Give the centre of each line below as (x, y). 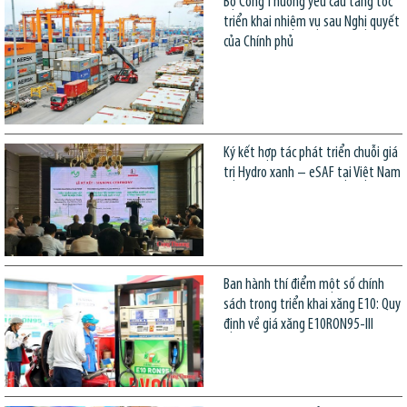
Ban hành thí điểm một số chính (303, 284)
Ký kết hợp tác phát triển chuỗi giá (310, 154)
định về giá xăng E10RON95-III (298, 324)
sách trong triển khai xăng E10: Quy (312, 304)
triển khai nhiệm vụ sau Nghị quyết (311, 22)
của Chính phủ (258, 42)
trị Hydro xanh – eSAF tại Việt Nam (312, 174)
